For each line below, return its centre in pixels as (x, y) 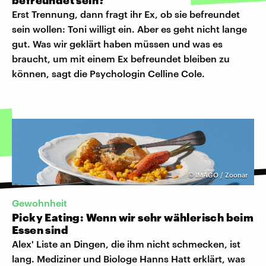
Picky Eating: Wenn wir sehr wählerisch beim (133, 218)
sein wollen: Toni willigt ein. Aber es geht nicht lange (129, 28)
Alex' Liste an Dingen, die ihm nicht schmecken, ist (126, 244)
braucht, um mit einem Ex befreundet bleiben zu (121, 58)
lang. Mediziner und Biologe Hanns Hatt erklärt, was (129, 259)
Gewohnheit (39, 203)
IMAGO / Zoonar (221, 175)
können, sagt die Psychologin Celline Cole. (108, 73)
